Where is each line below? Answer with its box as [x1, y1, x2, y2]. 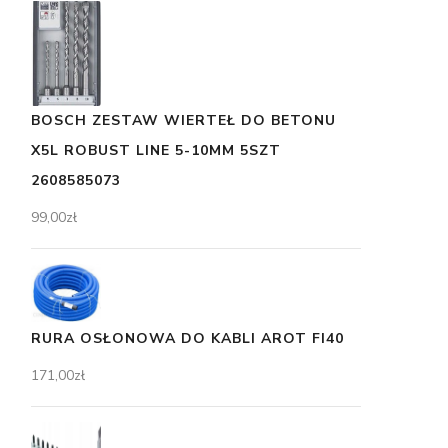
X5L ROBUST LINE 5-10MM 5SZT [31, 141, 281, 161]
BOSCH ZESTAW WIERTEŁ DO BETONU [31, 111, 336, 131]
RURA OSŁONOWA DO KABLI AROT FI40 [31, 328, 344, 348]
